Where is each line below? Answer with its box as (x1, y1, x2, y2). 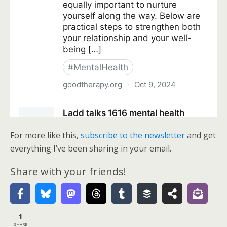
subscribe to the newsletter (81, 130, 185, 141)
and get (185, 130, 216, 141)
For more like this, (10, 130, 81, 141)
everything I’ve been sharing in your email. (10, 143, 171, 154)
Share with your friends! (10, 165, 126, 178)
